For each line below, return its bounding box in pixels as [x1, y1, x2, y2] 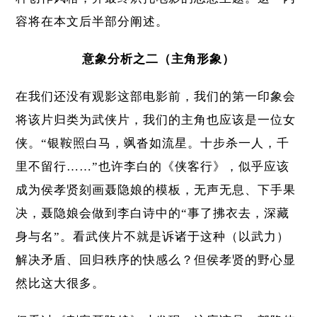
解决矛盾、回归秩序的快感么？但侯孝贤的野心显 [16, 253, 296, 267]
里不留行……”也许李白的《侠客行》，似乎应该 [16, 160, 290, 174]
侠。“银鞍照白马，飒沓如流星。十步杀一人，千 [16, 137, 290, 151]
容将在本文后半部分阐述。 [16, 15, 169, 29]
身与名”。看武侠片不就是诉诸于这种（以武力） [16, 230, 290, 244]
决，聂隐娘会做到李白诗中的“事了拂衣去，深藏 [16, 207, 290, 221]
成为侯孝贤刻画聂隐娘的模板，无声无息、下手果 [16, 183, 296, 197]
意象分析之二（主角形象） [82, 52, 235, 67]
